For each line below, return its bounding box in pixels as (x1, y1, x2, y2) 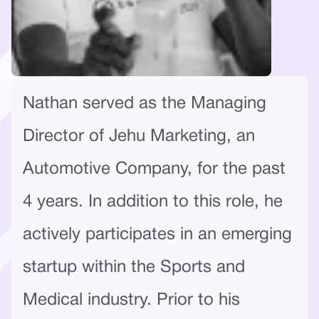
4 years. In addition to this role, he (23, 194, 283, 210)
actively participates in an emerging (23, 226, 292, 243)
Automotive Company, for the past (23, 161, 286, 177)
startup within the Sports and (23, 259, 245, 276)
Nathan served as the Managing (23, 95, 266, 112)
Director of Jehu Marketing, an (23, 128, 255, 145)
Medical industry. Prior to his (23, 292, 240, 308)
